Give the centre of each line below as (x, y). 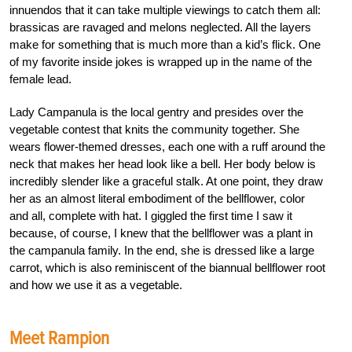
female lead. (40, 79)
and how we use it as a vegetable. (96, 285)
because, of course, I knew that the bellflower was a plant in (161, 233)
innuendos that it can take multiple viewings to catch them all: (165, 10)
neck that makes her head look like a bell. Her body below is (163, 164)
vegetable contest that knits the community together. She (154, 130)
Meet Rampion (59, 339)
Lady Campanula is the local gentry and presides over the (156, 112)
